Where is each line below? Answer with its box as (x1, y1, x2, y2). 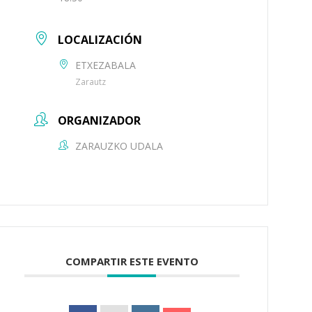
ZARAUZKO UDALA (75, 139, 163, 153)
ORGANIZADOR (57, 113, 141, 128)
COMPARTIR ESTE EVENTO (65, 254, 198, 268)
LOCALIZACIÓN (57, 32, 142, 47)
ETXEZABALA (75, 58, 136, 72)
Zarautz (75, 76, 106, 88)
